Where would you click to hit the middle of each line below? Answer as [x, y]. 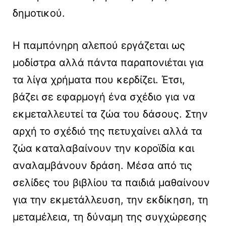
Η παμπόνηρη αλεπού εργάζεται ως [99, 46]
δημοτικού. [40, 13]
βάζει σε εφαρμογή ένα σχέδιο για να [104, 97]
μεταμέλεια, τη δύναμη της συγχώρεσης [110, 217]
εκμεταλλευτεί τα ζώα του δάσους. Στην [110, 114]
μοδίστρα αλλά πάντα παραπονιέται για [108, 63]
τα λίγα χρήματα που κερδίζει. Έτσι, [99, 80]
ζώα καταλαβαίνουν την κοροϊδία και [103, 149]
